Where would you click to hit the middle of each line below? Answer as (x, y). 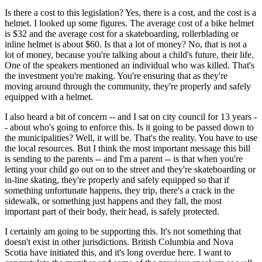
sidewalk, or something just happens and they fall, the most (113, 201)
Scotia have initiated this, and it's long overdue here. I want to (118, 252)
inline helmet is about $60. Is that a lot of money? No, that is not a (126, 44)
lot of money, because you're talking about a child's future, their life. (129, 54)
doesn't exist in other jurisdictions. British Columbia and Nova (119, 242)
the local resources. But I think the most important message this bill (127, 148)
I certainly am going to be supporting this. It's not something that (123, 231)
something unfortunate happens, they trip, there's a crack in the (120, 190)
